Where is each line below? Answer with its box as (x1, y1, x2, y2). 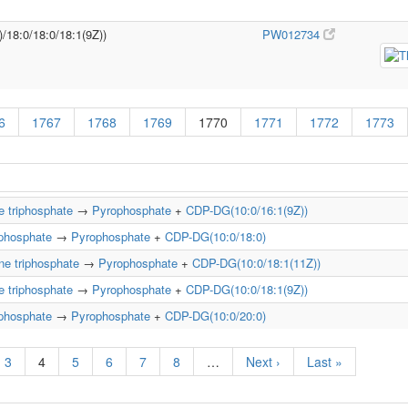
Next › (246, 352, 280, 371)
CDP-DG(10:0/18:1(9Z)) (186, 280, 308, 298)
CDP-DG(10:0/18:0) (165, 228, 266, 245)
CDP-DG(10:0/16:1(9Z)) (186, 201, 308, 219)
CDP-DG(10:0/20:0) (165, 307, 266, 324)
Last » (307, 352, 342, 371)
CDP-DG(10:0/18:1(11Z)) (192, 254, 321, 271)
